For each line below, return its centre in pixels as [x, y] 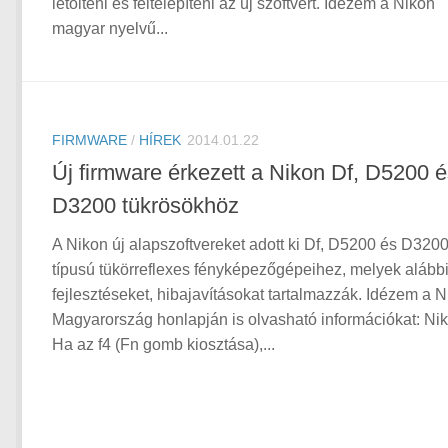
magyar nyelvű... [110, 29]
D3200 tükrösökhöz [145, 206]
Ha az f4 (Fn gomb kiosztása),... [163, 345]
